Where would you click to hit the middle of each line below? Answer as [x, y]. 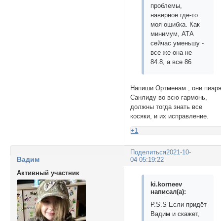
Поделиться [148, 152]
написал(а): [168, 192]
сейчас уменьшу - [177, 43]
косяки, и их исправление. [170, 116]
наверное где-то [174, 15]
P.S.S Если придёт [179, 205]
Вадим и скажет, [175, 214]
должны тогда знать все [166, 107]
